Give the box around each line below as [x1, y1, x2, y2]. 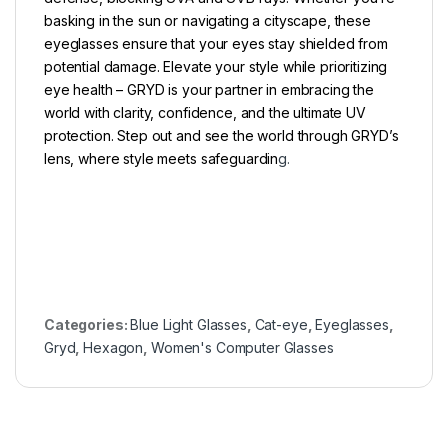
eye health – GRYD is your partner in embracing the [44, 81, 374, 99]
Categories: [44, 316, 131, 334]
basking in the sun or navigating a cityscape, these [44, 12, 371, 30]
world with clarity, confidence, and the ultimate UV [44, 104, 366, 122]
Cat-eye [254, 316, 308, 334]
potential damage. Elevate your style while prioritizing [44, 58, 388, 76]
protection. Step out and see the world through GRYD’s [44, 127, 399, 145]
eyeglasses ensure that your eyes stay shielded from [44, 35, 388, 53]
